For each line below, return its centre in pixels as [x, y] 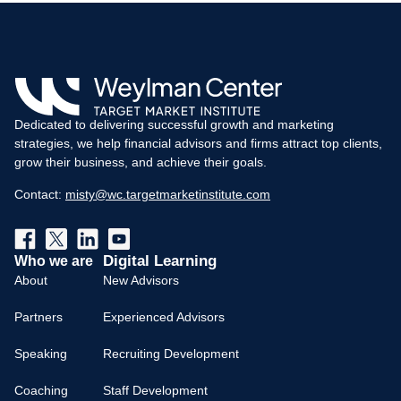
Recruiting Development [171, 353]
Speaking [41, 353]
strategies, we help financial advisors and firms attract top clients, [198, 143]
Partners [38, 316]
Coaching [41, 390]
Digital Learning [160, 260]
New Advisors [141, 280]
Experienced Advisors [164, 316]
